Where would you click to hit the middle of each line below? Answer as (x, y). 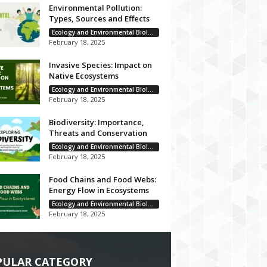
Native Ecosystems (83, 76)
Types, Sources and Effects (99, 18)
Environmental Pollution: (95, 8)
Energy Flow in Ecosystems (99, 190)
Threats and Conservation (98, 133)
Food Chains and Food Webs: (102, 179)
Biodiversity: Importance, (96, 122)
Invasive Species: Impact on (100, 65)
